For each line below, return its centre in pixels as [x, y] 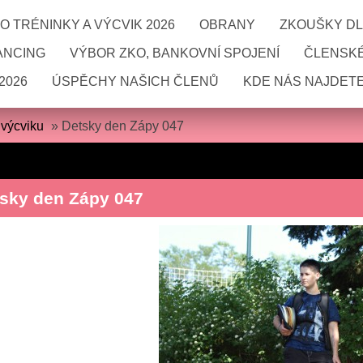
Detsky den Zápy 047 [123, 126]
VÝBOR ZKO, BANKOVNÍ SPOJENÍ [175, 53]
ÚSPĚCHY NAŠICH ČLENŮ [135, 81]
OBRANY [227, 25]
